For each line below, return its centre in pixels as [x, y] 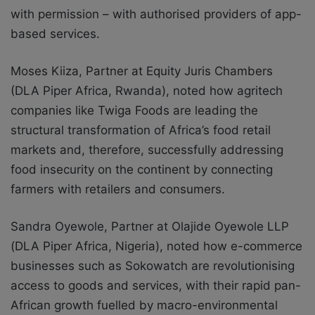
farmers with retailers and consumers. [118, 189]
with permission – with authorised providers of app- [156, 14]
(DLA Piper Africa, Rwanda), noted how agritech [147, 90]
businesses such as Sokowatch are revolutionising [153, 265]
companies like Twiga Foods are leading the [134, 110]
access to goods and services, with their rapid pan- [156, 285]
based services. [55, 33]
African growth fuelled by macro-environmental [144, 305]
